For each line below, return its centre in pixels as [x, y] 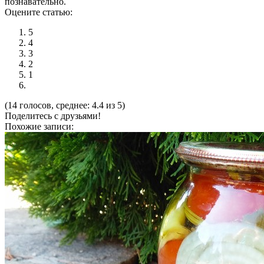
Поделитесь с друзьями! [53, 116]
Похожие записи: [39, 127]
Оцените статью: [39, 12]
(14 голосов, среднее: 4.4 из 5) [65, 105]
